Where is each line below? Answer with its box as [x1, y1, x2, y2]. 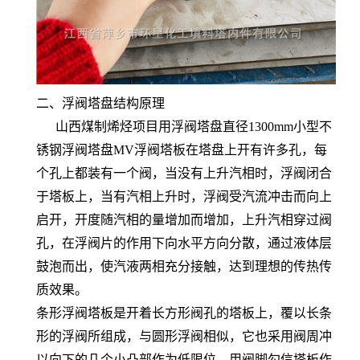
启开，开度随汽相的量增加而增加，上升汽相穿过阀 [36, 212, 332, 227]
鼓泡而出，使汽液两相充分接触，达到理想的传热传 [36, 259, 332, 273]
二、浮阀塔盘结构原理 [36, 96, 165, 110]
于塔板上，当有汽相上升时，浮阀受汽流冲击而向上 [36, 189, 332, 203]
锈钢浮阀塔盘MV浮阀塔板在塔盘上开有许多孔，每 [36, 142, 327, 157]
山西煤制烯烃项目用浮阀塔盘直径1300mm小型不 [36, 119, 332, 133]
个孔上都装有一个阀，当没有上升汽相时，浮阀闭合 [36, 166, 332, 180]
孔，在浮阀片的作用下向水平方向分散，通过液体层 [36, 235, 332, 250]
